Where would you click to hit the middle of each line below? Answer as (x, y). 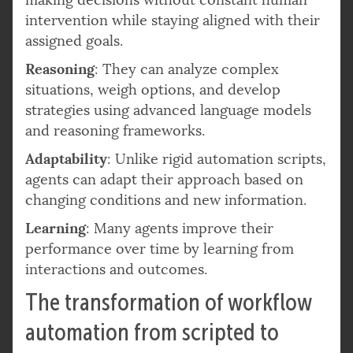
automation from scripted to (152, 332)
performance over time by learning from (160, 249)
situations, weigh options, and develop (153, 89)
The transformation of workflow (169, 302)
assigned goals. (74, 41)
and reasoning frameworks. (115, 130)
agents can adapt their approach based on (164, 179)
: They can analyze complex (187, 69)
